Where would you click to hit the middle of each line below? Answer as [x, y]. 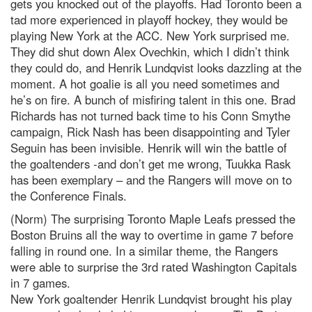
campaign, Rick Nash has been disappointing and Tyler [150, 132]
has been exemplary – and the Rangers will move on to [151, 180]
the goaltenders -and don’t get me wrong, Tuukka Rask [150, 164]
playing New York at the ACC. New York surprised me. [150, 36]
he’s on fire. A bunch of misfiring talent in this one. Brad [153, 100]
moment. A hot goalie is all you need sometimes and [145, 84]
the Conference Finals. [69, 196]
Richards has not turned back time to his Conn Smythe [150, 116]
